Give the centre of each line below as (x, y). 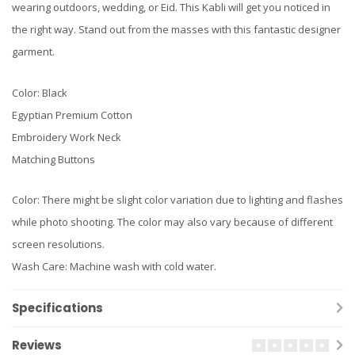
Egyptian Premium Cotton (72, 115)
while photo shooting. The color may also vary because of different (172, 222)
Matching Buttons (53, 159)
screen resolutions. (58, 244)
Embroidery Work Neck (67, 137)
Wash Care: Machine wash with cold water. (114, 267)
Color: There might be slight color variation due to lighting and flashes (177, 200)
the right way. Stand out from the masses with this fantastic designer (176, 30)
